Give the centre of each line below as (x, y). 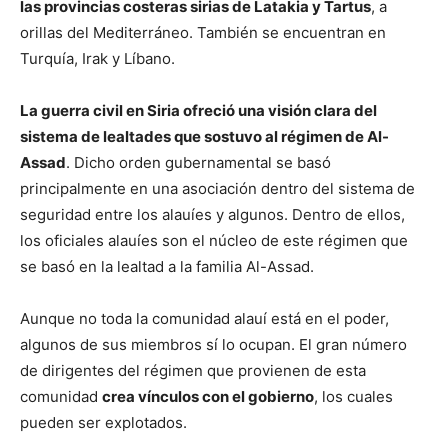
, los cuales (353, 396)
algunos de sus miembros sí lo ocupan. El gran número (213, 344)
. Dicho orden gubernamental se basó (198, 162)
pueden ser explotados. (103, 422)
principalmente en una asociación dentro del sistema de (217, 188)
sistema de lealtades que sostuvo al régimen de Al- (204, 136)
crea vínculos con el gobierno (208, 396)
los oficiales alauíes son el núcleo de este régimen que (214, 240)
